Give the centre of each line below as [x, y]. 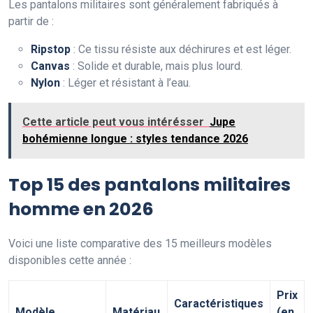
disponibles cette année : [70, 260]
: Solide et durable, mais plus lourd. [156, 66]
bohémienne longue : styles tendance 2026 [135, 138]
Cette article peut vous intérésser [113, 122]
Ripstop [51, 49]
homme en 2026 [81, 209]
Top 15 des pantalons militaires [150, 184]
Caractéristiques [219, 303]
